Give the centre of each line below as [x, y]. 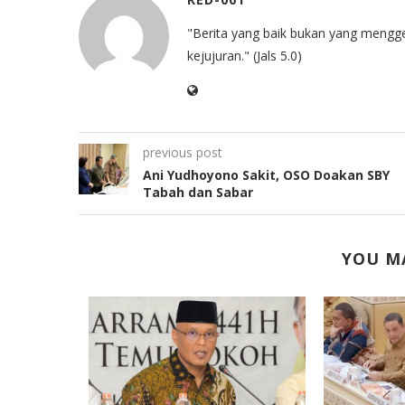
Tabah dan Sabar [198, 192]
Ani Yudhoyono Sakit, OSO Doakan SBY [266, 175]
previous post [183, 152]
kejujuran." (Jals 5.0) [245, 56]
